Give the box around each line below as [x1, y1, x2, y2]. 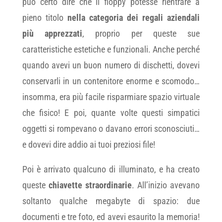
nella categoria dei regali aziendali [67, 12, 200, 23]
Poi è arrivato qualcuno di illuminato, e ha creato [22, 164, 200, 174]
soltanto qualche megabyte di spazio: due [22, 196, 200, 206]
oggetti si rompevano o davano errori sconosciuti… [22, 123, 200, 134]
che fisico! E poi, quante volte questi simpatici [22, 108, 200, 118]
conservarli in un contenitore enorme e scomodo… [22, 76, 200, 86]
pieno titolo [22, 12, 67, 23]
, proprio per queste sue [82, 28, 200, 39]
